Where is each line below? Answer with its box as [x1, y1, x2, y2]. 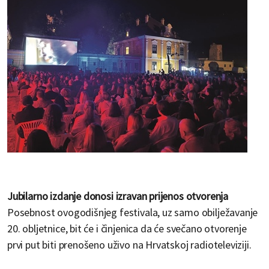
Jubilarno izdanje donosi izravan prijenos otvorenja [7, 189, 229, 204]
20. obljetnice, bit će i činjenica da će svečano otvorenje [7, 222, 247, 236]
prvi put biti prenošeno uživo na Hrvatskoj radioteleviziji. [7, 238, 252, 252]
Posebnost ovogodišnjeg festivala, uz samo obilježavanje [7, 205, 258, 220]
